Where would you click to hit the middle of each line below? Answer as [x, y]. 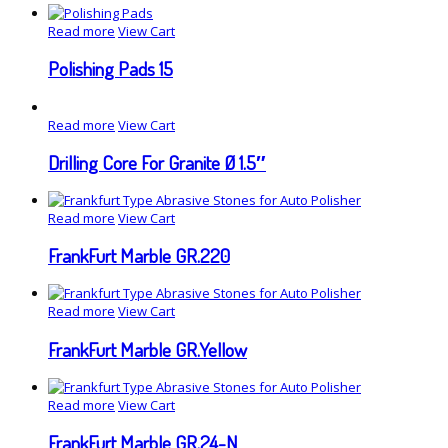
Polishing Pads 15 [110, 69]
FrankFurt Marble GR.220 [139, 256]
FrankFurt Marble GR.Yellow [147, 349]
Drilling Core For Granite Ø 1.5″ [157, 162]
